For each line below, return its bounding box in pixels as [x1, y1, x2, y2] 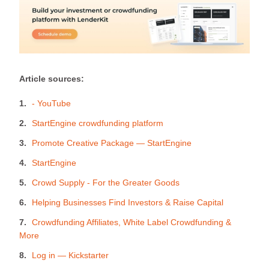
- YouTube [32, 98, 71, 109]
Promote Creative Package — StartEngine [32, 138, 192, 148]
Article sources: [19, 74, 84, 84]
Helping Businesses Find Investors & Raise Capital [32, 198, 223, 208]
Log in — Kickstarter [32, 250, 109, 261]
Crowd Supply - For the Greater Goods [32, 178, 180, 188]
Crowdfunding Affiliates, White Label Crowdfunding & [32, 217, 231, 228]
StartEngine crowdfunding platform [32, 118, 163, 128]
